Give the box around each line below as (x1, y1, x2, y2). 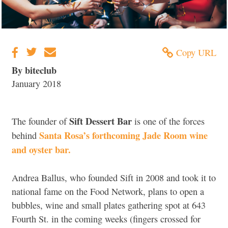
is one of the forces (132, 115, 205, 128)
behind (12, 129, 39, 142)
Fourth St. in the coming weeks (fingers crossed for (12, 212, 201, 225)
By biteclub (12, 63, 56, 77)
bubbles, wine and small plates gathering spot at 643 (12, 198, 206, 211)
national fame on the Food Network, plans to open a (12, 185, 204, 197)
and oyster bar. (12, 142, 71, 157)
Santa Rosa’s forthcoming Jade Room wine (39, 128, 208, 142)
